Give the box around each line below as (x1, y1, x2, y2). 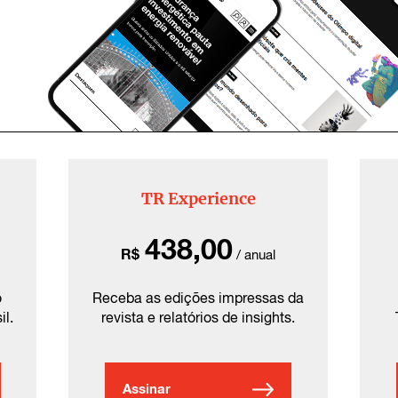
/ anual (236, 246, 276, 262)
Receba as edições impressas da (92, 289, 305, 306)
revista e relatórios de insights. (101, 308, 296, 325)
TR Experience (140, 187, 256, 209)
